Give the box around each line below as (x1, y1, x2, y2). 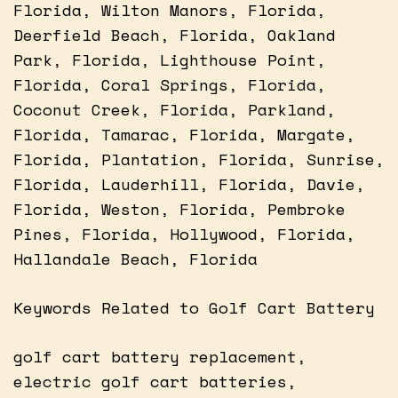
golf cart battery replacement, (13, 344, 306, 368)
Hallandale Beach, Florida (13, 246, 258, 270)
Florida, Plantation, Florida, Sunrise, (13, 147, 385, 171)
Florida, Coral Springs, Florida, (13, 72, 326, 96)
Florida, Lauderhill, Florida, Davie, (13, 171, 365, 195)
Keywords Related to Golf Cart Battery (13, 295, 375, 319)
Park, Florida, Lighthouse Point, (13, 47, 326, 71)
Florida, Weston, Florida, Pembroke (13, 196, 346, 220)
